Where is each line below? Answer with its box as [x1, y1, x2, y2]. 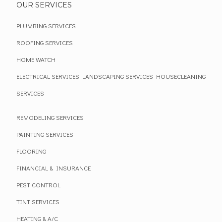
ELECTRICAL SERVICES [16, 72, 79, 80]
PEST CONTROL [16, 180, 60, 189]
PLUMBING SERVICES [16, 21, 76, 30]
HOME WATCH [16, 55, 55, 63]
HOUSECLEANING [153, 72, 206, 80]
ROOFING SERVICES [16, 38, 73, 47]
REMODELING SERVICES [16, 113, 84, 121]
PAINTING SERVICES [16, 130, 73, 138]
